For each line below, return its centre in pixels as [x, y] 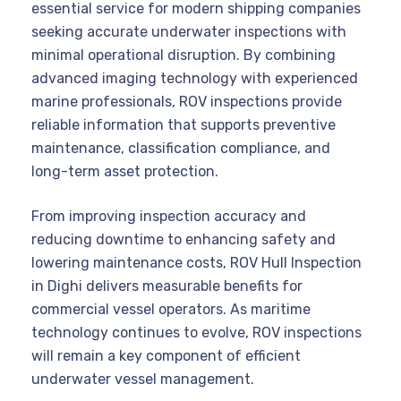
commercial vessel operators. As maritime [171, 309]
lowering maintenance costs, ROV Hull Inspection [196, 262]
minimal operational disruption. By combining [183, 55]
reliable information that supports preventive [183, 124]
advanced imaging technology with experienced [195, 78]
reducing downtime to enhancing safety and [183, 239]
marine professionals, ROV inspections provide [187, 101]
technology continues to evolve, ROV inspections [196, 332]
